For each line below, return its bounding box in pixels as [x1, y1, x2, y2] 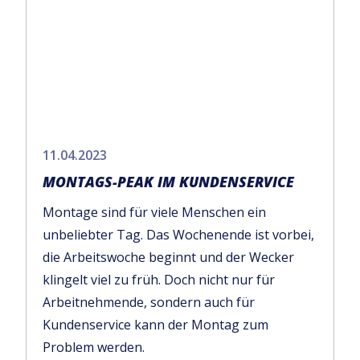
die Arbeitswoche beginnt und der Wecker [43, 248, 294, 267]
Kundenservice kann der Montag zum [43, 316, 268, 334]
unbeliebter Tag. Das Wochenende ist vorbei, [43, 226, 314, 244]
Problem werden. [43, 338, 145, 357]
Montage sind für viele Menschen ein [43, 203, 266, 222]
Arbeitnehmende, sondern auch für [43, 293, 255, 312]
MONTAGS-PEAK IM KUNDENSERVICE [43, 171, 294, 191]
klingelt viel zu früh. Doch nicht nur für [43, 271, 275, 289]
